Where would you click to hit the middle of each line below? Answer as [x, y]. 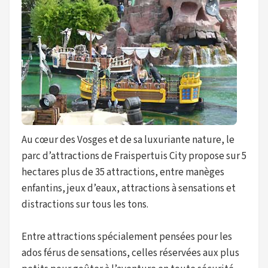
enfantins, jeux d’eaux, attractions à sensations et [129, 188]
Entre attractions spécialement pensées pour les [127, 237]
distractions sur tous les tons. [85, 204]
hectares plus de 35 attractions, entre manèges [123, 172]
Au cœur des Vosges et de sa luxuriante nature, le [128, 140]
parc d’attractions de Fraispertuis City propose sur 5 [134, 156]
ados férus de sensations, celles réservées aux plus [130, 253]
